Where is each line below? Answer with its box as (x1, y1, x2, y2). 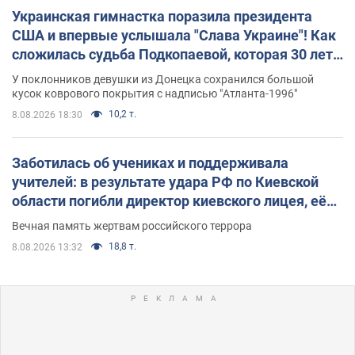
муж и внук (12, 211, 87, 228)
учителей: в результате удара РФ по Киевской (12, 173, 319, 190)
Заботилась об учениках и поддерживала (12, 154, 288, 171)
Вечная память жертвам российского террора (12, 219, 252, 232)
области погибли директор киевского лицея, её (12, 192, 326, 209)
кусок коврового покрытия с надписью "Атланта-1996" (12, 86, 297, 100)
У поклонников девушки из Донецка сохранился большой (12, 72, 314, 86)
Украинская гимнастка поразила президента (12, 7, 312, 25)
